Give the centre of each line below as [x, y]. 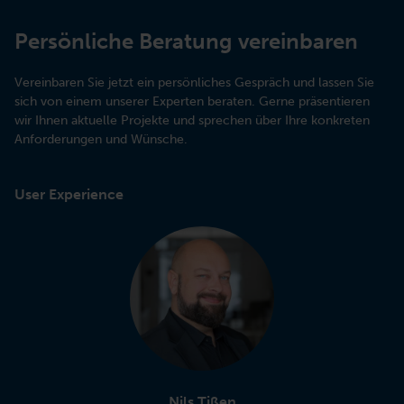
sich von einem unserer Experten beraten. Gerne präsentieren [192, 102]
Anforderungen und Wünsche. [101, 140]
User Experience [69, 195]
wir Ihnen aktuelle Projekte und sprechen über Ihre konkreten [192, 121]
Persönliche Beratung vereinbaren [186, 41]
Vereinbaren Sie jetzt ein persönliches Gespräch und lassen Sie [194, 83]
